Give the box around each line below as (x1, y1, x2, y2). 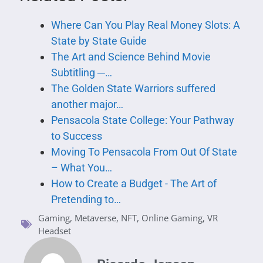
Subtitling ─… (50, 66, 112, 79)
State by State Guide (50, 34, 147, 47)
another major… (50, 97, 123, 110)
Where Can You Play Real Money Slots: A (50, 18, 240, 31)
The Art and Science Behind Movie (50, 50, 211, 63)
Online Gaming (141, 211, 203, 224)
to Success (50, 129, 102, 142)
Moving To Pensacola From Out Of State (50, 145, 237, 158)
